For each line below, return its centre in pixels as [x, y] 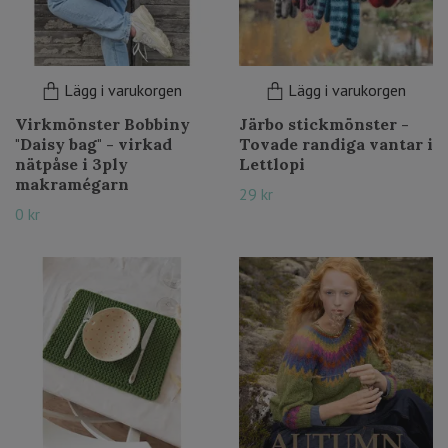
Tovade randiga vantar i [336, 144]
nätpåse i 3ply [71, 164]
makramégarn [72, 184]
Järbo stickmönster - [324, 124]
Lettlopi [272, 164]
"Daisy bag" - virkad [93, 144]
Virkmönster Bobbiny [102, 124]
